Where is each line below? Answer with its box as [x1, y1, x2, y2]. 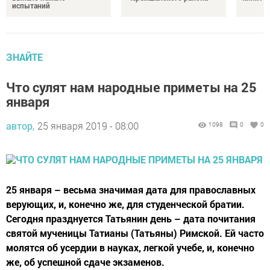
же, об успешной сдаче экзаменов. [6, 256, 165, 269]
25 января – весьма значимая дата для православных [6, 183, 256, 196]
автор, [6, 119, 34, 133]
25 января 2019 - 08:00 [37, 119, 139, 133]
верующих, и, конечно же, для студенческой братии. [6, 198, 245, 211]
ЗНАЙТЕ [6, 51, 43, 64]
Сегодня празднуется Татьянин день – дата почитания [6, 212, 256, 225]
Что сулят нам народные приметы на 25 [6, 78, 257, 96]
